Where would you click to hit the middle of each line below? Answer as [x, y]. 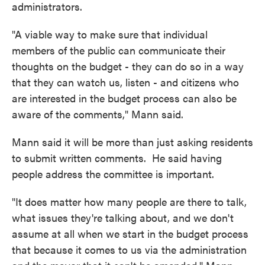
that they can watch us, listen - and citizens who [125, 82]
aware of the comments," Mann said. [98, 114]
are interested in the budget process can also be [124, 98]
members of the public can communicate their [119, 50]
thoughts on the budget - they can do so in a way [128, 66]
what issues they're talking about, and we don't [123, 217]
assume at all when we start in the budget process [130, 233]
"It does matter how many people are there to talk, [129, 201]
